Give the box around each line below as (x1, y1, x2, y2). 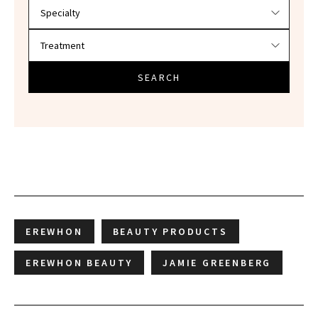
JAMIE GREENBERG (163, 256, 272, 270)
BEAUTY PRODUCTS (112, 225, 228, 238)
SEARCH (138, 71, 180, 84)
